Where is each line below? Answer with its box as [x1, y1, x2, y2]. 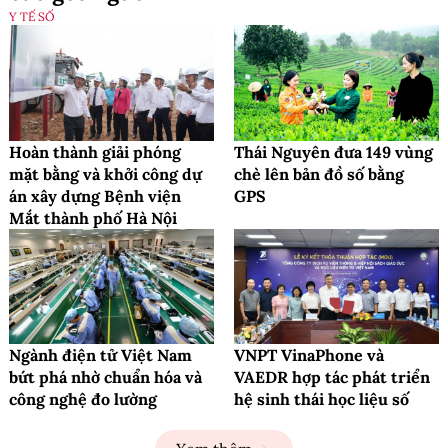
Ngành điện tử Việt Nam [9, 345, 192, 366]
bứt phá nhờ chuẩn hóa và [9, 367, 202, 388]
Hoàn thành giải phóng [9, 141, 181, 162]
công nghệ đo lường [9, 389, 157, 410]
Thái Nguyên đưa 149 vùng [234, 141, 433, 162]
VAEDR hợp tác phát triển [234, 367, 430, 388]
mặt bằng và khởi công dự [9, 163, 202, 184]
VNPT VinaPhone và [234, 345, 384, 366]
